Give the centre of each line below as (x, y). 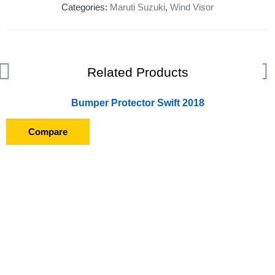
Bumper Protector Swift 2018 (137, 103)
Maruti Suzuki (137, 7)
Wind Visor (192, 7)
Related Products (137, 72)
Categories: (86, 7)
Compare (48, 131)
